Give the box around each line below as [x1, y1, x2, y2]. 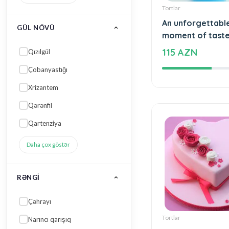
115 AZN [162, 46, 197, 58]
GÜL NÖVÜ [17, 23, 55, 32]
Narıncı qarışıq [28, 215, 72, 223]
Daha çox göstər [27, 140, 71, 148]
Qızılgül [28, 47, 51, 56]
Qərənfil [28, 101, 53, 109]
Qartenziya [28, 119, 62, 127]
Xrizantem [28, 83, 59, 91]
